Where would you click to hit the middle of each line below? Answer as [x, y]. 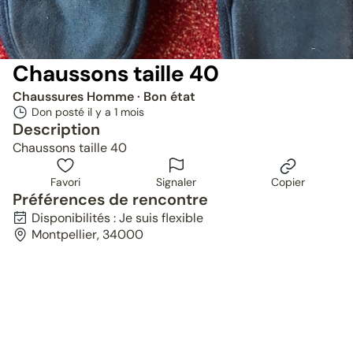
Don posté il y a [73, 112]
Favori [65, 182]
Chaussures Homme [75, 97]
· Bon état [166, 97]
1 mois [129, 112]
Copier [288, 182]
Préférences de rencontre [110, 199]
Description [56, 129]
